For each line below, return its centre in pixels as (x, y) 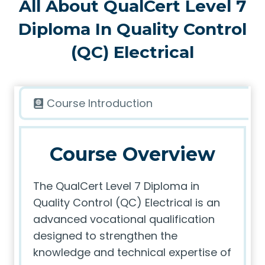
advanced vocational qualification (124, 219)
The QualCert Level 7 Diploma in (116, 186)
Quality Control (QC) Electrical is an (127, 203)
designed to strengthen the (105, 236)
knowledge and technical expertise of (132, 252)
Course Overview (132, 154)
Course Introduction (100, 103)
